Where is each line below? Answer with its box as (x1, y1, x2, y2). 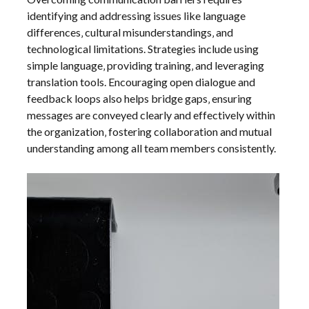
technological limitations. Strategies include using (27, 42, 259, 56)
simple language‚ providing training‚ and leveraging (27, 59, 265, 72)
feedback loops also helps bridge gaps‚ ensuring (27, 92, 252, 106)
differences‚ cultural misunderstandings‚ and (27, 26, 234, 39)
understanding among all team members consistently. (27, 141, 277, 155)
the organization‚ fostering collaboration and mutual (27, 125, 272, 139)
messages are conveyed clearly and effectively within (27, 108, 276, 122)
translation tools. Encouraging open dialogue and (27, 75, 256, 89)
